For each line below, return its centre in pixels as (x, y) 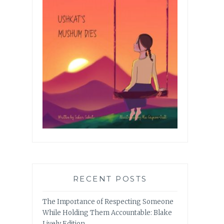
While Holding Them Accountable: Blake (107, 213)
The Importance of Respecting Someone (108, 202)
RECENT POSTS (110, 179)
